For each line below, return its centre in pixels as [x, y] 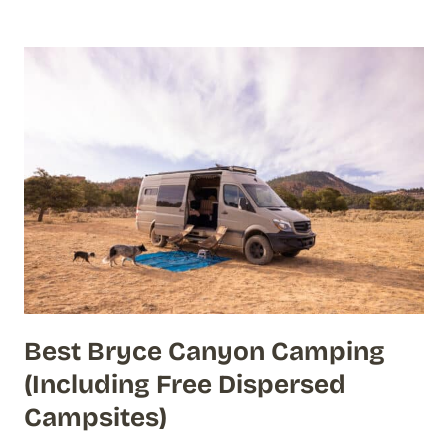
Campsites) [95, 417]
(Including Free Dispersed [185, 384]
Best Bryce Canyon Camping [204, 351]
